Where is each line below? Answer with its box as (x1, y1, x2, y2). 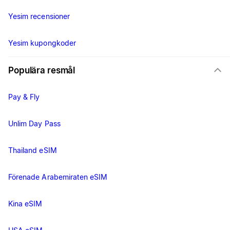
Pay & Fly (8, 92, 40, 102)
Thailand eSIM (8, 146, 57, 155)
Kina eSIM (8, 199, 43, 208)
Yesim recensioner (8, 12, 70, 21)
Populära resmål (8, 65, 75, 76)
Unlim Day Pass (8, 119, 61, 128)
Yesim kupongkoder (8, 39, 76, 48)
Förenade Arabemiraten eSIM (8, 172, 108, 182)
